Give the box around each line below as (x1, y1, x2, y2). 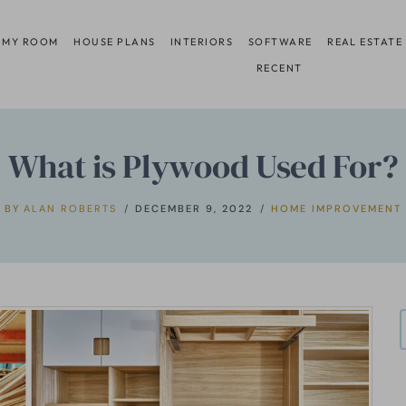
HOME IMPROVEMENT (271, 201, 402, 215)
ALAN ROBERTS (24, 201, 118, 215)
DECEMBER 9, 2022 (135, 201, 254, 215)
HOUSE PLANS (73, 34, 156, 48)
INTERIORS (170, 34, 234, 48)
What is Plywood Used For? (7, 142, 399, 188)
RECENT (256, 61, 303, 74)
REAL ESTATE (327, 34, 403, 48)
